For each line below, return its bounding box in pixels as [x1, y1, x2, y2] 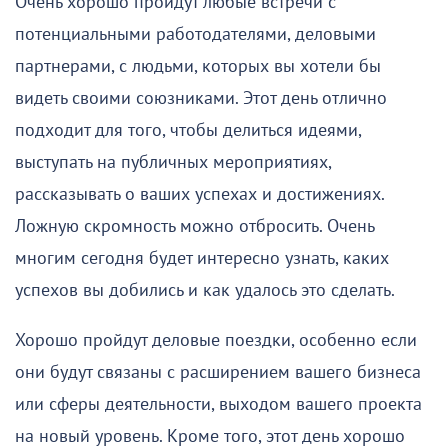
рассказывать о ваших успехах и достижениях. [15, 183, 384, 205]
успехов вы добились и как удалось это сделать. [15, 279, 395, 301]
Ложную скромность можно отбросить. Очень [15, 215, 374, 237]
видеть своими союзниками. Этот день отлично [15, 87, 387, 109]
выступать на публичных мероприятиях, [15, 151, 331, 173]
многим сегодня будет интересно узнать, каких [15, 247, 389, 269]
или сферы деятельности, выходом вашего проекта [15, 393, 422, 415]
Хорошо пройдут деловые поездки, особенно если [15, 329, 417, 351]
